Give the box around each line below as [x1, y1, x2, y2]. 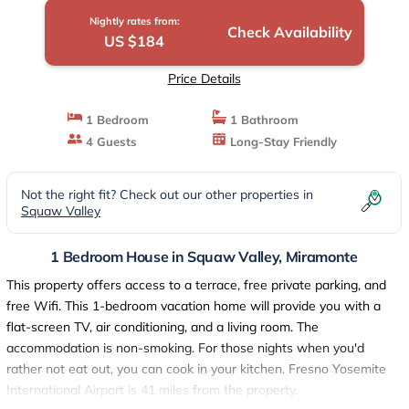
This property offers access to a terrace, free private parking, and [6, 277, 386, 293]
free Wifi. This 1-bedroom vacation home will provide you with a [6, 298, 381, 314]
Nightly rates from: [89, 15, 180, 27]
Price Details [167, 70, 241, 87]
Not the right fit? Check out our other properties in [21, 186, 313, 203]
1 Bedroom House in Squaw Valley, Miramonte [50, 247, 358, 266]
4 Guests [82, 134, 137, 149]
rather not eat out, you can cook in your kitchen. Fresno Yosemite [6, 361, 386, 377]
